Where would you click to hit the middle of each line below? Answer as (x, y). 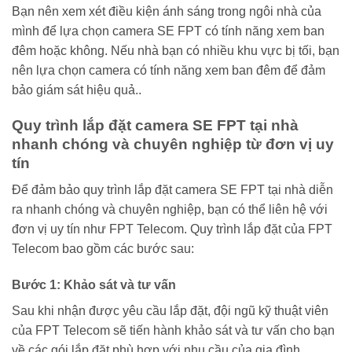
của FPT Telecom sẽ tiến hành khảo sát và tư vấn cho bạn (173, 331)
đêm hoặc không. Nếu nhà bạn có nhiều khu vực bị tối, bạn (176, 50)
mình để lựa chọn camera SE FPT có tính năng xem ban (168, 31)
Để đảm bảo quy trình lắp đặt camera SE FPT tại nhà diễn (172, 190)
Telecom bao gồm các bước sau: (103, 249)
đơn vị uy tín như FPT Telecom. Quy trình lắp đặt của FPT (172, 229)
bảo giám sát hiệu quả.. (77, 90)
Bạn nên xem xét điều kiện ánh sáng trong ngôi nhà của (167, 11)
